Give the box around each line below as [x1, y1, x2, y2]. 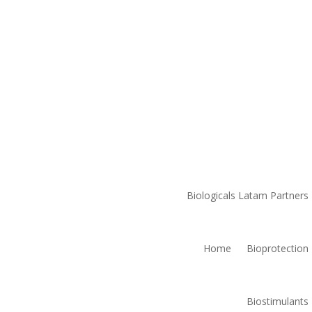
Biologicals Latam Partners [187, 188, 309, 202]
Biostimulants [247, 294, 309, 308]
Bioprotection [247, 241, 309, 255]
